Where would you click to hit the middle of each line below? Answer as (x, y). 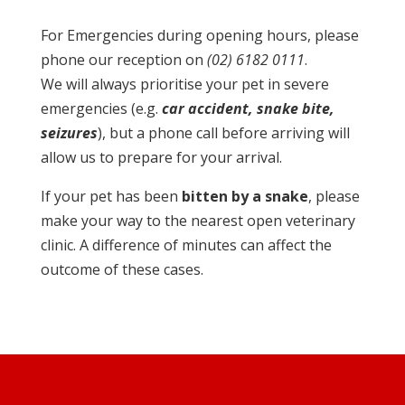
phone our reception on (123, 60)
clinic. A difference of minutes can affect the (186, 245)
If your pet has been (111, 196)
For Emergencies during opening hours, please (199, 35)
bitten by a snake (245, 196)
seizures (69, 133)
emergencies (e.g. (101, 108)
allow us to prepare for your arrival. (161, 157)
